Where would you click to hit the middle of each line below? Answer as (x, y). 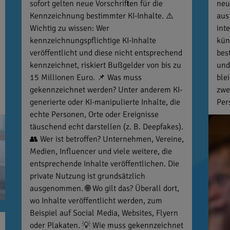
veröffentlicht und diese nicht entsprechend (106, 53)
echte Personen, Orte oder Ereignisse (94, 115)
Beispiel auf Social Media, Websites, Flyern (104, 213)
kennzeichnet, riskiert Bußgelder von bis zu (105, 65)
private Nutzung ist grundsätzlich (87, 176)
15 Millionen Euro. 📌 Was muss (85, 78)
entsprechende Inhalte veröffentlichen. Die (104, 164)
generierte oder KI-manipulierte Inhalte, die (105, 102)
